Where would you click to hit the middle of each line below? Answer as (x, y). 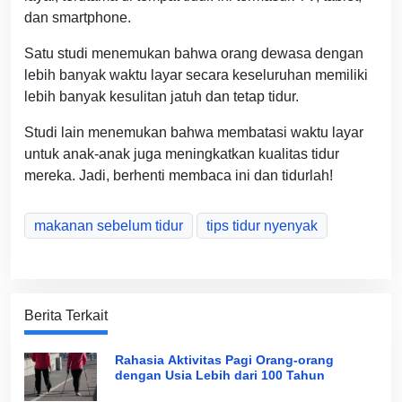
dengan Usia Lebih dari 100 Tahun (219, 376)
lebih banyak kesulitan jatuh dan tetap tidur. (162, 97)
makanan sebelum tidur (109, 226)
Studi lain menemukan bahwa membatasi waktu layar (194, 133)
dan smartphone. (78, 18)
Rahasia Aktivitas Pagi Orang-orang (224, 360)
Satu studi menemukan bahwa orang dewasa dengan (194, 54)
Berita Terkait (66, 316)
